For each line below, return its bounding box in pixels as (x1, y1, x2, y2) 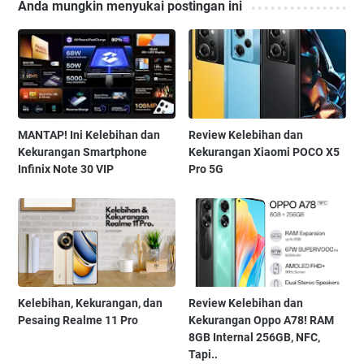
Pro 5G (188, 162, 224, 175)
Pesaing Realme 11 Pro (18, 313, 138, 327)
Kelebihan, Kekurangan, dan (18, 296, 162, 310)
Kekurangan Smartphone (18, 145, 147, 158)
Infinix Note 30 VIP (18, 162, 114, 175)
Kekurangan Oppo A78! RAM (188, 313, 335, 327)
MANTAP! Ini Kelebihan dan (18, 128, 160, 141)
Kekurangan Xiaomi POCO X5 (188, 145, 340, 158)
